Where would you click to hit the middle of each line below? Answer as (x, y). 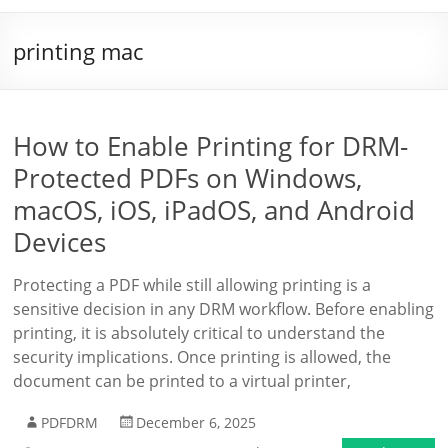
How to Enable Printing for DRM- (211, 146)
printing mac (78, 51)
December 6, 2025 (196, 422)
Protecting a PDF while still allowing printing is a (192, 285)
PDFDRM (70, 422)
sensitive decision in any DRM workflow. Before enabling (224, 309)
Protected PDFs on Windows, (188, 178)
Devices (60, 242)
